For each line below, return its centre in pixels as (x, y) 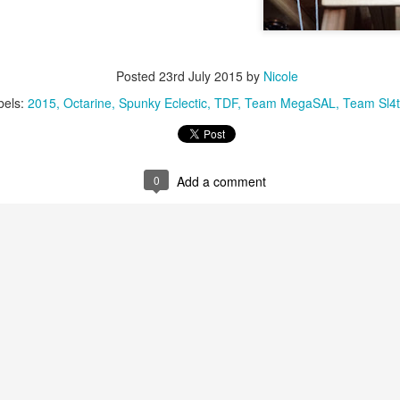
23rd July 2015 (201, 76)
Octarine (87, 103)
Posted (137, 76)
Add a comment (221, 181)
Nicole (281, 76)
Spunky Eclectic (163, 103)
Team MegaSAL (290, 103)
